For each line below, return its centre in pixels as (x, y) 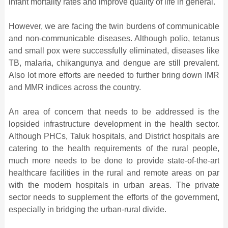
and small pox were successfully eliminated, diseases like (114, 50)
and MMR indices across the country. (75, 87)
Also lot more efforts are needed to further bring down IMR (114, 75)
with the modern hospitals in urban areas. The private (114, 185)
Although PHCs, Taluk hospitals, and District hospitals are (114, 136)
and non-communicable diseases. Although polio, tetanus (114, 38)
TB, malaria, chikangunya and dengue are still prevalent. (114, 63)
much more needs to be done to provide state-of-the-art (114, 160)
